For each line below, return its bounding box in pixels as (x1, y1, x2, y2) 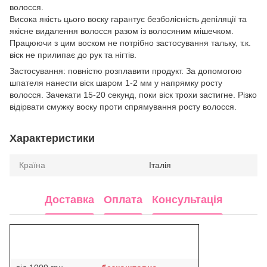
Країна (19, 160, 45, 170)
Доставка (44, 194, 94, 206)
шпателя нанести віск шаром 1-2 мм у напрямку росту (10, 77, 222, 88)
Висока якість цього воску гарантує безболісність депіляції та (10, 14, 247, 24)
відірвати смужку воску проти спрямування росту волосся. (10, 101, 237, 111)
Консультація (151, 194, 223, 206)
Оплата (103, 194, 142, 206)
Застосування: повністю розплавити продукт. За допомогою (10, 66, 242, 76)
